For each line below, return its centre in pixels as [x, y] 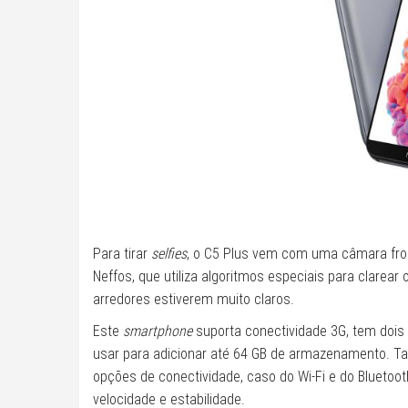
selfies [169, 254]
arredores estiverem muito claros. [194, 299]
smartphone [158, 331]
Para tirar [122, 254]
